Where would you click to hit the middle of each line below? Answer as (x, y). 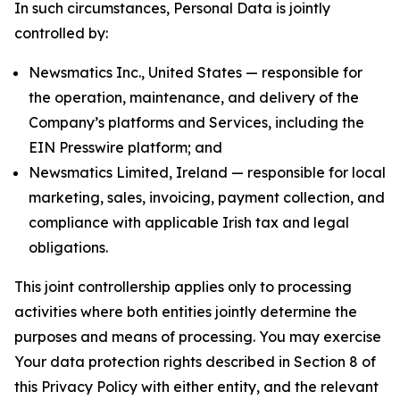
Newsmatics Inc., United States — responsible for (196, 72)
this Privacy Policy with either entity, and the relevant (196, 387)
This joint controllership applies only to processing (183, 287)
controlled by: (61, 33)
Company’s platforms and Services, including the (196, 122)
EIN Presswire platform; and (125, 147)
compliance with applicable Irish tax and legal (189, 222)
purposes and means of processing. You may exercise (198, 337)
